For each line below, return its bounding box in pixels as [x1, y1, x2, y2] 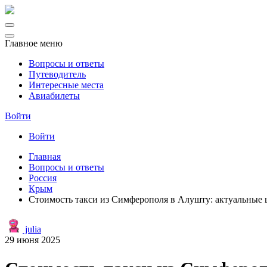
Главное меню [5, 38, 63, 48]
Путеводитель [29, 69, 86, 79]
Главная [29, 151, 61, 162]
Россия [29, 173, 57, 183]
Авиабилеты [29, 91, 80, 101]
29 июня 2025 [5, 235, 60, 245]
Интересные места [29, 80, 104, 90]
